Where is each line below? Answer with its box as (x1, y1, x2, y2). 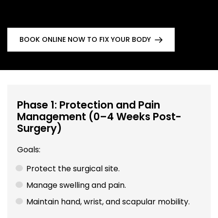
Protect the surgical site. (26, 163, 120, 174)
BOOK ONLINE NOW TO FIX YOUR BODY (19, 35, 151, 45)
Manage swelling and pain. (26, 179, 127, 191)
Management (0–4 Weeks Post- (17, 109, 182, 124)
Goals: (17, 144, 40, 155)
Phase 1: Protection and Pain (17, 97, 160, 112)
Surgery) (17, 121, 62, 135)
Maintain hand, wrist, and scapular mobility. (26, 196, 190, 207)
